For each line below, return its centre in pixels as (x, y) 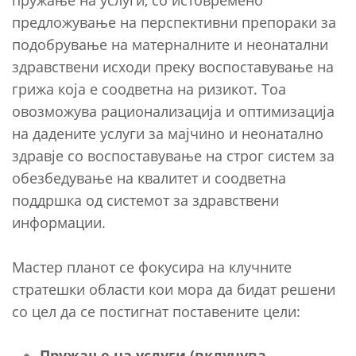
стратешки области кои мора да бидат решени (174, 289)
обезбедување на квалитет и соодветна (149, 178)
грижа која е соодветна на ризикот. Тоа (149, 89)
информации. (59, 222)
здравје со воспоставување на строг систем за (173, 155)
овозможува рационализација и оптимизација (173, 111)
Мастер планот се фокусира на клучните (152, 267)
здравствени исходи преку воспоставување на (173, 66)
